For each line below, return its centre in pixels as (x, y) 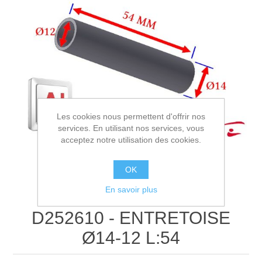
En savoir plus (131, 189)
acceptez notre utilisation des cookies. (131, 140)
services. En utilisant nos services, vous (131, 128)
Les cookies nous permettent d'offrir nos (131, 116)
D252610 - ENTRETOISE (131, 218)
